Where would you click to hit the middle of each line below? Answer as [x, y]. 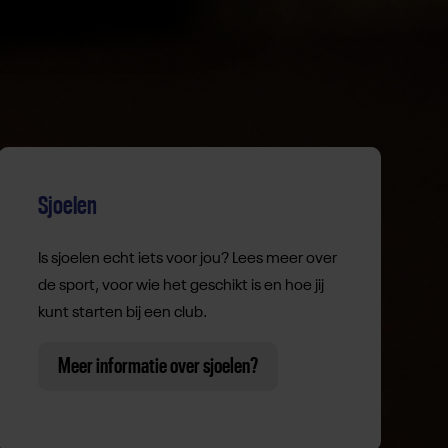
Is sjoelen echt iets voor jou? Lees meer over [187, 259]
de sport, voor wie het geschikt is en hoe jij [180, 286]
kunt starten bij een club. [122, 313]
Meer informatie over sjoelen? [157, 366]
